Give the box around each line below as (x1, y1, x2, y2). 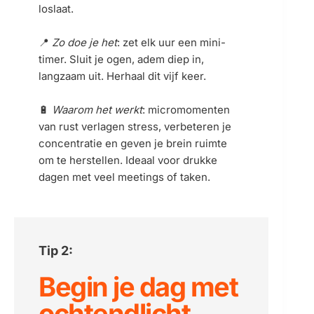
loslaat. (39, 2, 74, 15)
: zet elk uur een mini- (117, 36, 226, 49)
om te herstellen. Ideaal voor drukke (39, 153, 217, 167)
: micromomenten (142, 103, 230, 116)
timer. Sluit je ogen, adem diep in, (39, 53, 204, 66)
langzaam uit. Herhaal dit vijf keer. (39, 69, 206, 83)
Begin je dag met (39, 271, 238, 303)
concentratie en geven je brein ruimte (39, 137, 227, 150)
